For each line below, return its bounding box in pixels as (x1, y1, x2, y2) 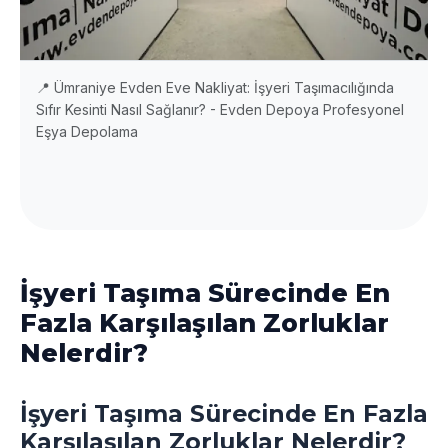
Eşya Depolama (36, 122, 138, 140)
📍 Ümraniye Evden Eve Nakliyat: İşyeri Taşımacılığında (36, 78, 394, 96)
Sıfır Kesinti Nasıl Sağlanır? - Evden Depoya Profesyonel (36, 100, 404, 118)
